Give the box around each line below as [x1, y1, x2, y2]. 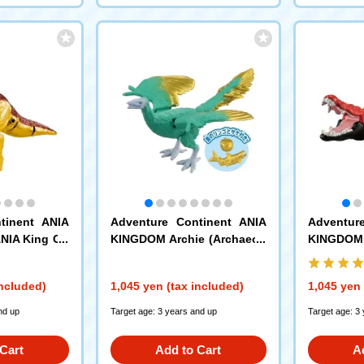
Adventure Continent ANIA [110, 214, 266, 228]
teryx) [110, 249, 142, 262]
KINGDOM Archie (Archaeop [110, 232, 266, 245]
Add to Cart [155, 342, 221, 357]
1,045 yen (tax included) [110, 279, 244, 292]
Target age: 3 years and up [110, 305, 217, 316]
